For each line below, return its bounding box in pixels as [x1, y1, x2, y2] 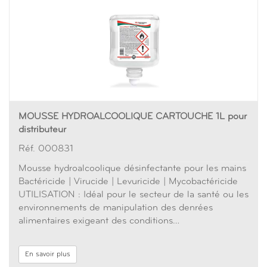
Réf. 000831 [18, 144, 73, 154]
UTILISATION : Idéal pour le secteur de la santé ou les [18, 190, 249, 200]
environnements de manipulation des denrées [18, 203, 213, 213]
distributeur [18, 125, 66, 135]
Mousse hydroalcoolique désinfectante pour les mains [18, 164, 246, 173]
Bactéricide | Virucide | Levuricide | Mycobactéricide [18, 177, 238, 187]
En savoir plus [25, 251, 70, 258]
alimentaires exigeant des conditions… [18, 216, 179, 226]
